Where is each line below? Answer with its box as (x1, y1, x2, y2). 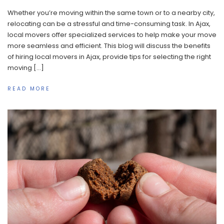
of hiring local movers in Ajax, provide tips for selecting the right (7, 51, 211, 61)
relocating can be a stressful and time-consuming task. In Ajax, (7, 18, 210, 28)
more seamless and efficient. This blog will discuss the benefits (7, 40, 210, 50)
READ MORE (7, 85, 50, 93)
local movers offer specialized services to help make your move (7, 29, 216, 39)
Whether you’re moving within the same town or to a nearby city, (7, 7, 215, 17)
